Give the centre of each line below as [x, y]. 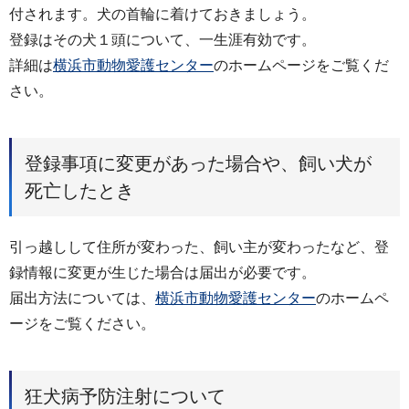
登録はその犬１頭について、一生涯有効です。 [163, 40]
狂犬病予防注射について [125, 396]
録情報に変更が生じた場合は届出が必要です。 [163, 272]
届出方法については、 [82, 298]
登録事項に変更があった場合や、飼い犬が [198, 163]
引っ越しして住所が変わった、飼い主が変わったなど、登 [199, 246]
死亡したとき [79, 190]
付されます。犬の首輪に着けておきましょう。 [163, 14]
